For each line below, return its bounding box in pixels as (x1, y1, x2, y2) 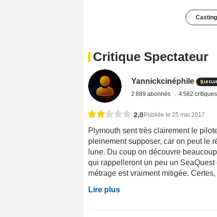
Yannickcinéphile (131, 77, 195, 86)
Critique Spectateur (93, 49, 208, 64)
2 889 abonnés (131, 91, 172, 98)
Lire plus (88, 186, 120, 194)
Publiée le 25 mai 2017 (144, 111, 205, 119)
